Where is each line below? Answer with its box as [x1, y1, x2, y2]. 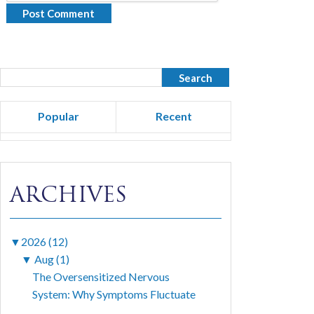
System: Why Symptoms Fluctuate [32, 287, 196, 301]
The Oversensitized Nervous [32, 270, 170, 284]
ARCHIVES [10, 182, 128, 208]
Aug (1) [34, 252, 70, 266]
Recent [155, 109, 192, 123]
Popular [37, 109, 79, 123]
